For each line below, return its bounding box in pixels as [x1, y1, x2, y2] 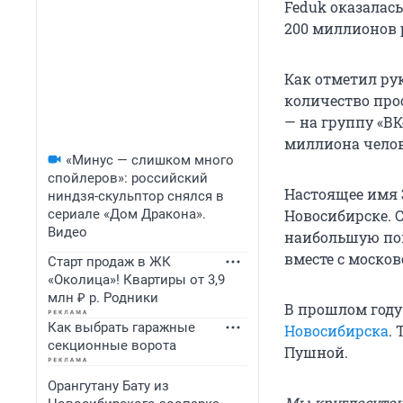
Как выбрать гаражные [48, 319, 195, 336]
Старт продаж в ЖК [48, 254, 171, 270]
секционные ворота [48, 337, 176, 354]
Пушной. [284, 343, 348, 363]
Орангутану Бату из [48, 378, 169, 394]
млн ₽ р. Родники [48, 290, 158, 306]
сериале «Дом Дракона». [48, 206, 206, 222]
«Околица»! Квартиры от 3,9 [48, 272, 225, 288]
